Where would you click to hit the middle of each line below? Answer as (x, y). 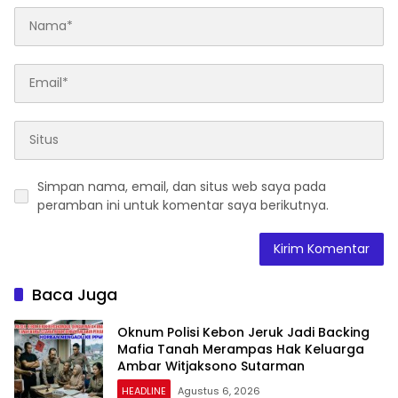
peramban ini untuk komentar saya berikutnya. (183, 205)
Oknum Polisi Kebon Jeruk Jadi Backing (243, 333)
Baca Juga (75, 294)
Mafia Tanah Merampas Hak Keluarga (241, 350)
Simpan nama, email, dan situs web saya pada (182, 186)
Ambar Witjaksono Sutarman (211, 366)
